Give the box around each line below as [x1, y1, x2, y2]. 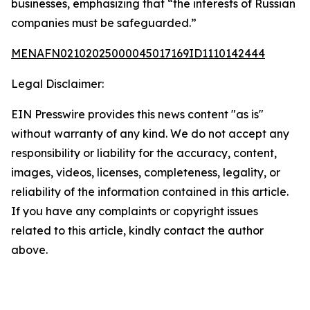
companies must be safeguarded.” [11, 16, 197, 30]
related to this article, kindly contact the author [11, 224, 264, 237]
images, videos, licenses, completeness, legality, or [11, 165, 280, 179]
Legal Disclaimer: [11, 77, 104, 91]
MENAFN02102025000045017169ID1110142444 [11, 46, 265, 60]
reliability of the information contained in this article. [11, 185, 289, 199]
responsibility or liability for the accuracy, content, [11, 146, 277, 160]
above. [11, 243, 48, 257]
